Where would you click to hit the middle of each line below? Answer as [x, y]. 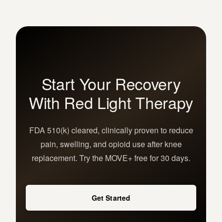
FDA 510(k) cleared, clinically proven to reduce [111, 130]
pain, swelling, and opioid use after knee [111, 144]
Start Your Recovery [111, 83]
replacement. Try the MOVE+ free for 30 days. [111, 158]
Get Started [111, 198]
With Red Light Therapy [111, 102]
